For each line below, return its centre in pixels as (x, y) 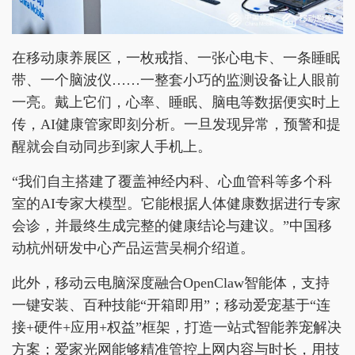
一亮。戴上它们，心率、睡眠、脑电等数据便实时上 (176, 103)
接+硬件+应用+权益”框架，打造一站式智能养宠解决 (177, 328)
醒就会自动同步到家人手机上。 (112, 147)
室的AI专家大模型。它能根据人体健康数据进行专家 (176, 204)
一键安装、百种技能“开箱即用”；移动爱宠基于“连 (171, 305)
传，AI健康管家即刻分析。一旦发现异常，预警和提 (176, 125)
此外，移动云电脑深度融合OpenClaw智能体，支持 (171, 283)
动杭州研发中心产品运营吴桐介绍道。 (133, 248)
